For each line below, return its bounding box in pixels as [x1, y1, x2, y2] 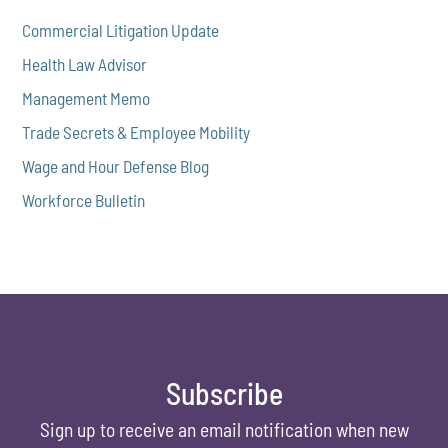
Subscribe [165, 375, 283, 412]
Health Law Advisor [22, 53, 148, 74]
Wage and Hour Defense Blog [22, 155, 210, 176]
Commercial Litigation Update [22, 19, 220, 40]
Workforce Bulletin [22, 189, 146, 210]
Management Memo [22, 87, 151, 108]
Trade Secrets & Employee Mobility [22, 121, 251, 142]
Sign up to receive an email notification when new [39, 418, 409, 442]
